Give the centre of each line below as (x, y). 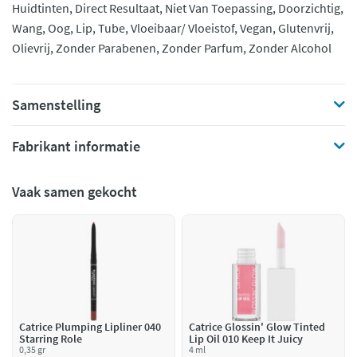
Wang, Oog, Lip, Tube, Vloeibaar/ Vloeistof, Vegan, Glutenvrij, (173, 28)
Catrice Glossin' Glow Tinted (257, 327)
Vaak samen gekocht (75, 192)
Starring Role (51, 339)
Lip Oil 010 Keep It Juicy (246, 339)
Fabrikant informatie (76, 146)
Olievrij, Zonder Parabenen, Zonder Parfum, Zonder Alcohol (172, 48)
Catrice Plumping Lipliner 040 (90, 327)
